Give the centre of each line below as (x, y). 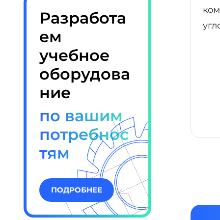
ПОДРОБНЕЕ (77, 190)
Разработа (83, 18)
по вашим (81, 116)
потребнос (84, 134)
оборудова (85, 74)
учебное (74, 55)
